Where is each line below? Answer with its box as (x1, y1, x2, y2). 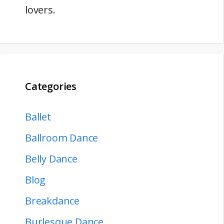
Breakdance (25, 194, 79, 208)
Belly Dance (25, 152, 77, 166)
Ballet (25, 110, 51, 124)
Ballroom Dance (25, 131, 98, 145)
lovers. (25, 3, 55, 17)
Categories (25, 79, 76, 93)
